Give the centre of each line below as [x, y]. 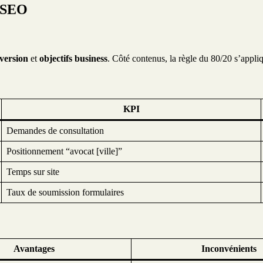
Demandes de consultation [55, 131]
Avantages [34, 248]
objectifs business [73, 58]
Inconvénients [229, 248]
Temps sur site [33, 172]
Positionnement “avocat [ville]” [64, 151]
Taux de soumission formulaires [65, 193]
